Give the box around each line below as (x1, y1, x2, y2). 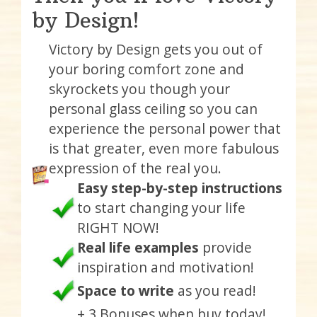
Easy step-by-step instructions (77, 178, 282, 197)
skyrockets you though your (49, 79, 230, 98)
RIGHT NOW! (77, 217, 159, 237)
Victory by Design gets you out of (49, 39, 263, 59)
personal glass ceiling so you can (49, 98, 258, 118)
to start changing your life (77, 197, 246, 217)
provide (199, 237, 252, 257)
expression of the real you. (49, 158, 221, 178)
